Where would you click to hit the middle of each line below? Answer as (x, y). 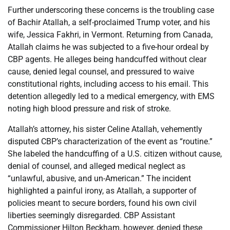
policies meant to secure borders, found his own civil (102, 203)
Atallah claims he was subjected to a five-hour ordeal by (108, 47)
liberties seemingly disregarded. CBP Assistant (91, 215)
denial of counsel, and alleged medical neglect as (97, 166)
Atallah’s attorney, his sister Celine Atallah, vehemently (105, 129)
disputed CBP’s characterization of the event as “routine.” (110, 141)
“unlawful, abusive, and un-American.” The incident (99, 178)
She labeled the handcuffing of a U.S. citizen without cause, (115, 154)
